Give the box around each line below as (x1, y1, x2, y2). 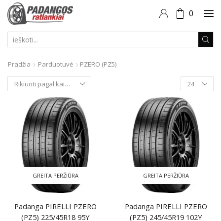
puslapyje (180, 85, 210, 94)
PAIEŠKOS (110, 38, 143, 48)
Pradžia (8, 60, 31, 69)
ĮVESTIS (110, 48, 134, 58)
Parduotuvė (38, 60, 73, 69)
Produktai (180, 76, 210, 85)
